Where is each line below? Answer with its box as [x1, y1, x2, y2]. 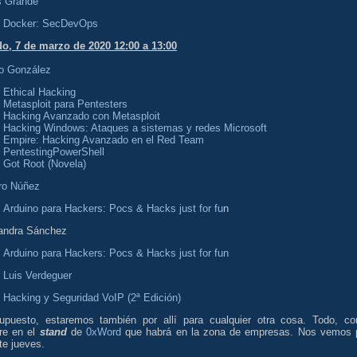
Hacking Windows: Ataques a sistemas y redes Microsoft [3, 121, 267, 134]
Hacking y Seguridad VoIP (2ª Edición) [3, 291, 181, 304]
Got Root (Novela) [3, 157, 86, 170]
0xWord [86, 325, 122, 338]
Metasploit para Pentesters [3, 97, 127, 110]
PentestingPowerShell [3, 145, 104, 158]
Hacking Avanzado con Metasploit [3, 109, 160, 122]
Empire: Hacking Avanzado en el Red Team [3, 133, 204, 146]
